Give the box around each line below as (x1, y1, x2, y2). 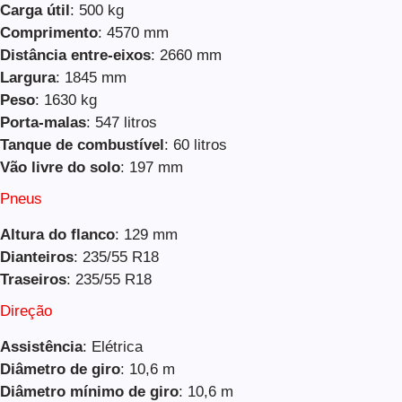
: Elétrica (83, 337, 143, 355)
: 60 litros (164, 135, 227, 153)
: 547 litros (86, 113, 157, 131)
